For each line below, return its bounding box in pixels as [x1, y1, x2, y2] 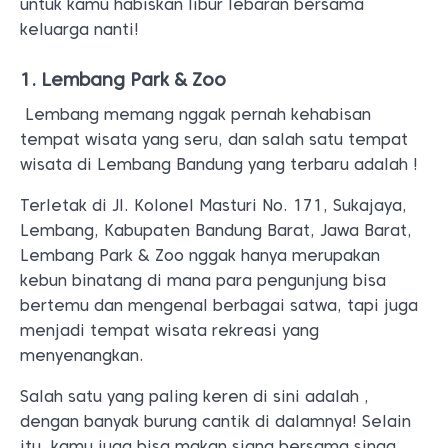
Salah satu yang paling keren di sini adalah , [20, 387, 369, 406]
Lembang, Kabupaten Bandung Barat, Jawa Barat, [20, 221, 412, 240]
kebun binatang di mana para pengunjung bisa [20, 271, 386, 290]
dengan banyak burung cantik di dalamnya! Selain [20, 412, 411, 431]
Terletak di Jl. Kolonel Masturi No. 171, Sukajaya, [20, 196, 407, 215]
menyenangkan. [20, 346, 144, 365]
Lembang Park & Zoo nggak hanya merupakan [20, 246, 380, 265]
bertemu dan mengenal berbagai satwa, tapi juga [20, 296, 418, 315]
